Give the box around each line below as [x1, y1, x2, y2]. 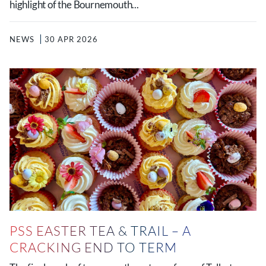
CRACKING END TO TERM [9, 239, 177, 255]
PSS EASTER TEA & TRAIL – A [9, 223, 191, 239]
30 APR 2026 [45, 34, 98, 44]
